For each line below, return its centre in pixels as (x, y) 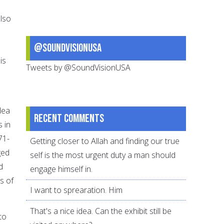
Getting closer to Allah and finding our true (105, 141)
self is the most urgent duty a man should (103, 155)
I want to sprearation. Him (76, 190)
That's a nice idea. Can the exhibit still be (101, 211)
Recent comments (69, 118)
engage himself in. (61, 169)
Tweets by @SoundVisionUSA (78, 67)
